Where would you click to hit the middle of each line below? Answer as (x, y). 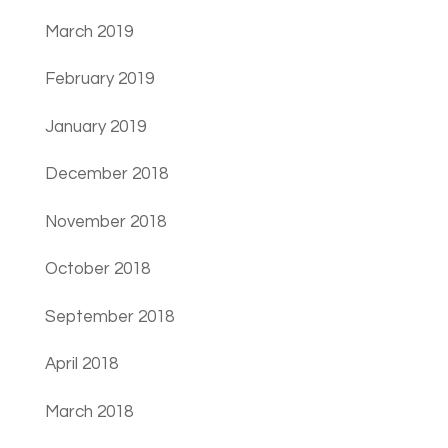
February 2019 (99, 79)
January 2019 (95, 126)
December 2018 (106, 174)
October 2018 (97, 269)
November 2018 (105, 221)
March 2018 (88, 411)
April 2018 (81, 364)
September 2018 (109, 316)
